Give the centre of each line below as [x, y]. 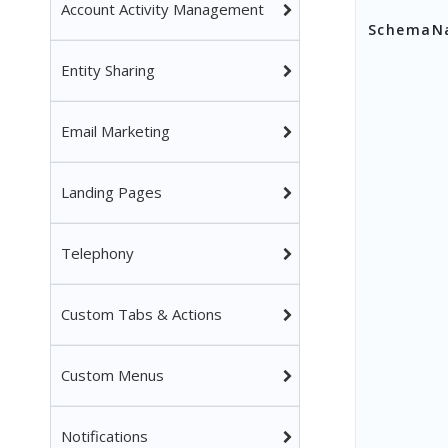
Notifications [104, 436]
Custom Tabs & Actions [141, 314]
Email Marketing [115, 131]
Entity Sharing [108, 70]
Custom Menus [112, 375]
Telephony [97, 253]
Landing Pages [111, 192]
